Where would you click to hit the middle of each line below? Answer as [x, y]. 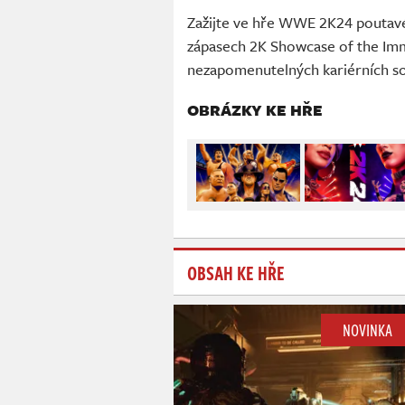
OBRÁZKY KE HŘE [255, 109]
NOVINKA [367, 330]
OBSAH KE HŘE [236, 273]
